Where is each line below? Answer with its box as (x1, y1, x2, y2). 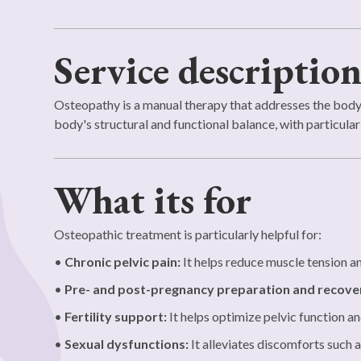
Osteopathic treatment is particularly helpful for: (54, 226, 322, 242)
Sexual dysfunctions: (64, 336, 189, 351)
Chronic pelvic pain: (64, 254, 181, 269)
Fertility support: (64, 309, 168, 324)
